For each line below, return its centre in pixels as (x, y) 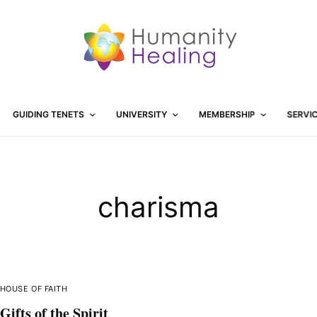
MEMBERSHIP (227, 114)
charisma (158, 207)
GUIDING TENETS (48, 114)
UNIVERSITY (141, 114)
